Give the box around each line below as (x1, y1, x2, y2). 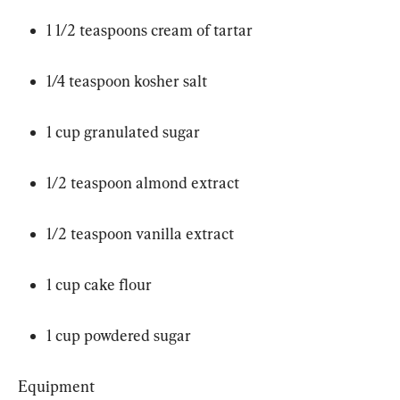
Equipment (18, 377, 95, 396)
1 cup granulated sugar (46, 122, 200, 141)
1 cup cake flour (46, 275, 152, 294)
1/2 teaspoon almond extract (46, 173, 239, 192)
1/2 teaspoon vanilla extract (46, 224, 234, 243)
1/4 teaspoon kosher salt (46, 71, 207, 90)
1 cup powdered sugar (46, 326, 191, 345)
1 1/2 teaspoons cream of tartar (46, 21, 253, 39)
